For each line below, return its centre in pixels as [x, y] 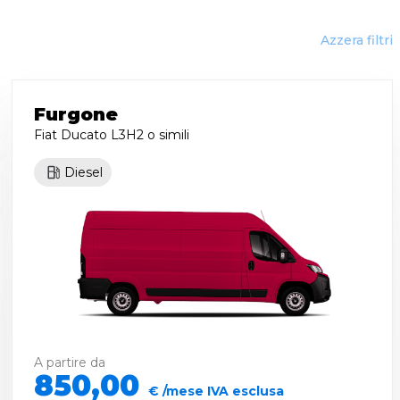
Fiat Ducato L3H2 [89, 135]
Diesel [84, 172]
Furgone [76, 114]
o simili [167, 135]
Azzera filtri [357, 40]
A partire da [70, 363]
